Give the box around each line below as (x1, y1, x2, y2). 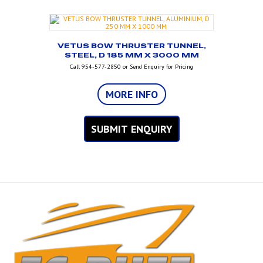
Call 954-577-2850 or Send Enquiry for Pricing (70, 63, 193, 71)
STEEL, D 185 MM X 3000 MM (64, 50, 199, 60)
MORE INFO (105, 87, 158, 102)
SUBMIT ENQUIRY (90, 122, 173, 136)
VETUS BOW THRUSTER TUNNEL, (57, 41, 206, 51)
